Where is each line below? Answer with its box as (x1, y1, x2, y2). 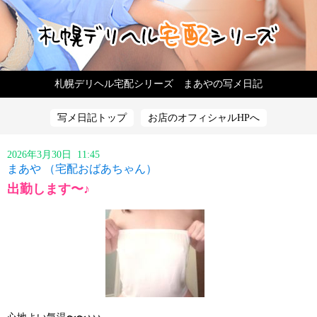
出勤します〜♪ (7, 182, 90, 196)
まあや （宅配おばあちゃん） (7, 163, 157, 175)
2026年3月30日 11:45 (7, 149, 108, 160)
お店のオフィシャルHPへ (148, 113, 260, 123)
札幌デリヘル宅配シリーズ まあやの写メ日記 (54, 79, 263, 89)
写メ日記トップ (57, 113, 127, 123)
